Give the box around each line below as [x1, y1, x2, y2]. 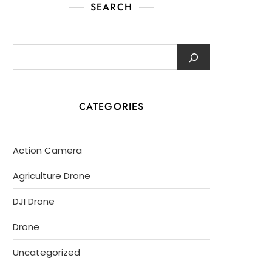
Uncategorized [13, 246, 80, 259]
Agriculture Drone [13, 169, 90, 183]
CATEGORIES [78, 100, 144, 114]
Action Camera [13, 144, 82, 157]
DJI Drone [13, 195, 55, 208]
